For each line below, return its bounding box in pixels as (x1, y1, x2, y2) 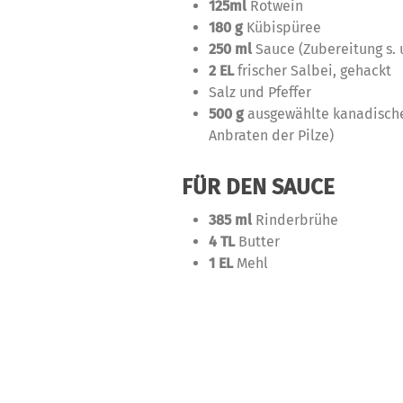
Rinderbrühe (252, 211, 338, 228)
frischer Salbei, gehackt (234, 62, 391, 79)
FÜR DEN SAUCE (182, 175, 335, 200)
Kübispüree (246, 19, 321, 36)
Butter (235, 233, 280, 250)
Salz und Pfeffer (209, 84, 311, 101)
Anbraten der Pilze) (209, 127, 334, 144)
